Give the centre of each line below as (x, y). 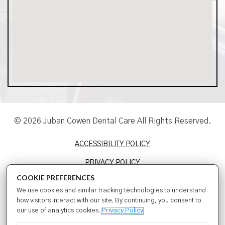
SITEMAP (113, 200)
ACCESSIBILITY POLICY (113, 144)
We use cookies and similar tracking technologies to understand (111, 191)
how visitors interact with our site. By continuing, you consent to (109, 201)
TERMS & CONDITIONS (113, 182)
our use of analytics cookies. (59, 211)
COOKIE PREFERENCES (55, 178)
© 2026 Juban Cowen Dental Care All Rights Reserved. (113, 121)
